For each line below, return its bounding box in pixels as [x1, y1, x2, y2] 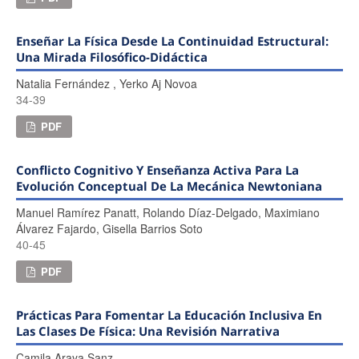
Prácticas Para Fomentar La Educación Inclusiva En [15, 306, 322, 323]
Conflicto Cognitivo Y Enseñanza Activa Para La [15, 161, 299, 178]
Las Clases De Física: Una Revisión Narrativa [15, 322, 280, 339]
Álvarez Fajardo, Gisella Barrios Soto [15, 220, 203, 236]
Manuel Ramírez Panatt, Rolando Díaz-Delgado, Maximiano [15, 204, 320, 220]
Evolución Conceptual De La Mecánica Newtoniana [15, 177, 322, 194]
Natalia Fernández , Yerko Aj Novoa [15, 75, 197, 91]
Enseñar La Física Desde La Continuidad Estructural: [15, 32, 329, 49]
